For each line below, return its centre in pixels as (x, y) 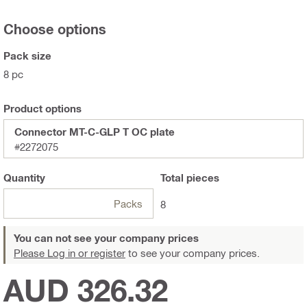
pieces (201, 178)
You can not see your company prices (106, 238)
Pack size (27, 56)
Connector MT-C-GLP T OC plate (95, 132)
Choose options (55, 29)
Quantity (24, 178)
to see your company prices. (193, 253)
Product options (42, 109)
